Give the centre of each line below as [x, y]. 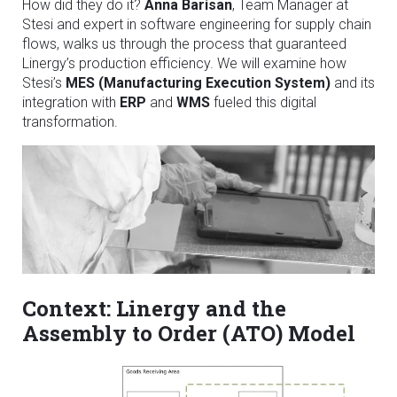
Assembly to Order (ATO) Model [189, 334]
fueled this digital [263, 102]
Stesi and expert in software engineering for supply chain [197, 24]
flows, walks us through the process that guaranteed [184, 44]
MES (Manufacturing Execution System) [198, 83]
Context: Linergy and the [154, 309]
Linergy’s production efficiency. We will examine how [184, 63]
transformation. [70, 122]
